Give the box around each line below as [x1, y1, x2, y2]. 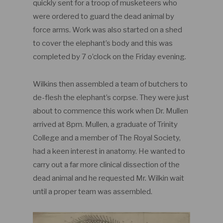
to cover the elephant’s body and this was [32, 38, 173, 48]
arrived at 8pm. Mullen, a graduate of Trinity [32, 119, 178, 129]
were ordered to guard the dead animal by [32, 11, 174, 21]
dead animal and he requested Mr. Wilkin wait [32, 173, 184, 183]
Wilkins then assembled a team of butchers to [32, 79, 188, 89]
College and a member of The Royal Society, [32, 133, 181, 142]
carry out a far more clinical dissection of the [32, 160, 180, 169]
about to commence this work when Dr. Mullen [32, 106, 188, 115]
